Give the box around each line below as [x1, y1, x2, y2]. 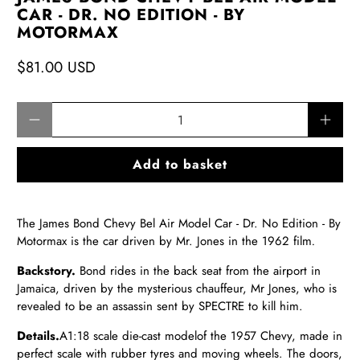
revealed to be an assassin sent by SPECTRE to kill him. [17, 297, 308, 316]
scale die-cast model [89, 327, 198, 346]
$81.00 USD [17, 56, 96, 79]
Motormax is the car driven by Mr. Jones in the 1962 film [17, 232, 313, 251]
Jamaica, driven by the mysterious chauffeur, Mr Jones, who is [17, 280, 337, 298]
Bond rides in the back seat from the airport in [76, 262, 321, 280]
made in [300, 327, 343, 346]
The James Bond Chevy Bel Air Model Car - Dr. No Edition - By [17, 215, 342, 233]
